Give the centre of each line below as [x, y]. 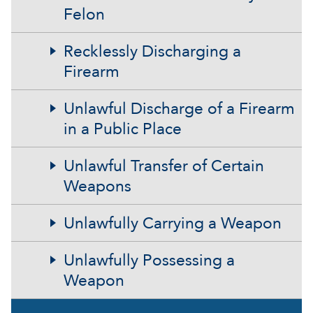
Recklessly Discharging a [152, 51]
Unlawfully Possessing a [149, 260]
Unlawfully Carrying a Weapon [173, 223]
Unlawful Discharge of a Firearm [179, 109]
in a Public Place [123, 129]
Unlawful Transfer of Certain [164, 166]
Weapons [97, 186]
